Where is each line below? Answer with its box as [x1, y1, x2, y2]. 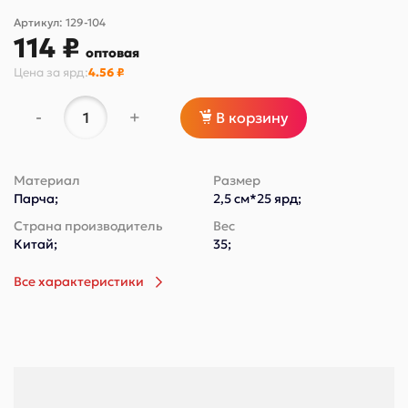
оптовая [86, 45, 139, 62]
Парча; [14, 190, 58, 208]
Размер [213, 172, 260, 189]
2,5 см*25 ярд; [213, 190, 301, 208]
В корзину [216, 108, 289, 127]
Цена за [14, 65, 63, 81]
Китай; [14, 236, 57, 253]
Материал [14, 172, 80, 189]
